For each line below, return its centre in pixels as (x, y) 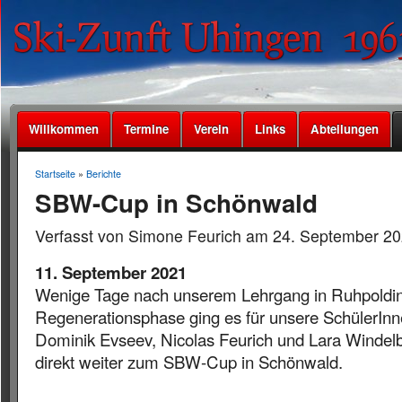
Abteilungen (345, 129)
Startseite (55, 174)
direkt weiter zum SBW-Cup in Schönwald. (188, 362)
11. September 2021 (110, 273)
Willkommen (63, 129)
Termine (147, 129)
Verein (212, 129)
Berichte (103, 174)
